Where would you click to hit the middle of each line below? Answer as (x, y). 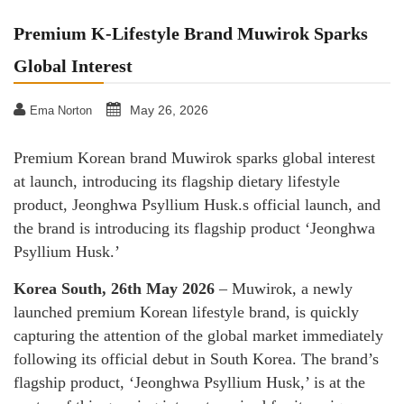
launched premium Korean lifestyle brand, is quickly (186, 312)
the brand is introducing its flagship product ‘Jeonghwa (194, 228)
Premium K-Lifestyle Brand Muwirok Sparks (191, 33)
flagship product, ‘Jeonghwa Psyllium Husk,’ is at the (189, 382)
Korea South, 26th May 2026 (114, 289)
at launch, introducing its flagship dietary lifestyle (177, 181)
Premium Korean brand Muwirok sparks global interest (194, 158)
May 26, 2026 (169, 110)
